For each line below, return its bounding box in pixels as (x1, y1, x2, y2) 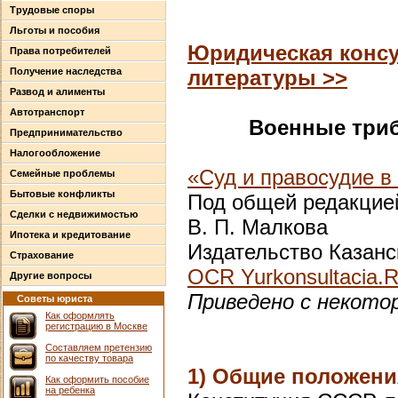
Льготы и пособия (10, 25, 99, 36)
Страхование (10, 250, 74, 260)
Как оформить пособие (45, 374, 149, 385)
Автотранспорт (10, 107, 84, 117)
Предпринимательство (10, 127, 123, 138)
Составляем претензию (45, 342, 152, 353)
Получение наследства (10, 66, 122, 76)
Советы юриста (9, 293, 92, 304)
